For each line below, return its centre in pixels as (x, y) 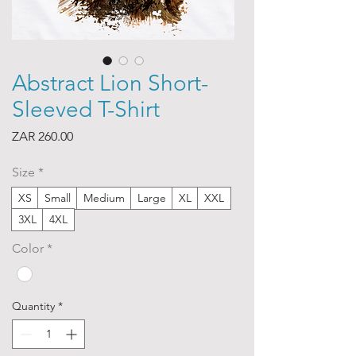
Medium (104, 198)
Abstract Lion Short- (110, 83)
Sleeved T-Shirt (86, 110)
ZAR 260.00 (43, 137)
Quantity (33, 306)
